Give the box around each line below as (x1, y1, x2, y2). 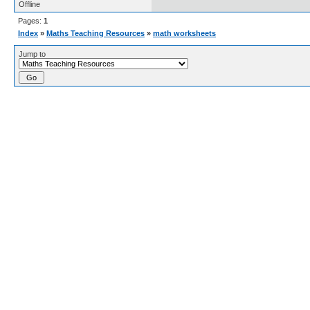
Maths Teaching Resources (46, 29, 145, 38)
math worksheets (153, 29, 216, 38)
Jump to (19, 50, 46, 59)
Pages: (18, 17, 44, 26)
